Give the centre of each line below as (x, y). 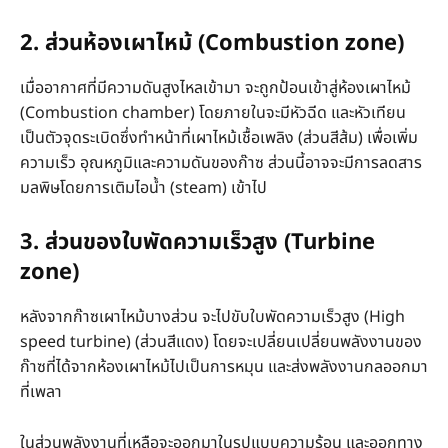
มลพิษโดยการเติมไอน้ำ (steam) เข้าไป (143, 187)
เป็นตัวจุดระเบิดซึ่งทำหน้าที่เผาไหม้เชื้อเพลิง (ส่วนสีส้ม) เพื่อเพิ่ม (219, 137)
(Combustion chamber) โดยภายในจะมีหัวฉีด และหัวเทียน (213, 112)
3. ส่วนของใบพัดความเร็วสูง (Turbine (197, 242)
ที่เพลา (41, 391)
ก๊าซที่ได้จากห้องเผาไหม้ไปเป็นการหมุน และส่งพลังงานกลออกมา (224, 366)
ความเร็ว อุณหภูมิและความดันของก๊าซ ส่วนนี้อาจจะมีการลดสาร (221, 162)
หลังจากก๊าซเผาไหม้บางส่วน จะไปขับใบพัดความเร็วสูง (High (212, 316)
